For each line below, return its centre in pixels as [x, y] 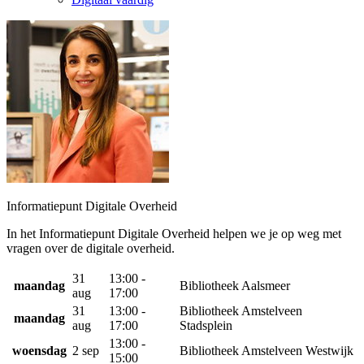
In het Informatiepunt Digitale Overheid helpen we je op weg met [174, 234]
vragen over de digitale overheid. [91, 248]
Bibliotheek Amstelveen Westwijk [266, 351]
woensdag [39, 351]
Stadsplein [206, 325]
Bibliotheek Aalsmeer [235, 286]
